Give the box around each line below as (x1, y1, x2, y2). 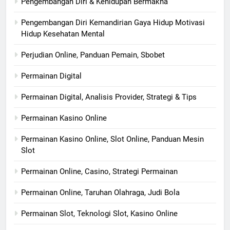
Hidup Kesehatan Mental (21, 29, 105, 39)
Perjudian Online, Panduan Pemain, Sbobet (21, 50, 165, 60)
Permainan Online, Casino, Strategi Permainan (21, 167, 178, 177)
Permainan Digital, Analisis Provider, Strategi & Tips (21, 92, 197, 102)
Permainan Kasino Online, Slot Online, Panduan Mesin (21, 135, 204, 144)
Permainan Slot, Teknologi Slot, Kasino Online (21, 209, 178, 219)
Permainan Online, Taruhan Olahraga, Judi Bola (21, 188, 180, 198)
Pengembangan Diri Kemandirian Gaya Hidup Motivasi (21, 18, 205, 28)
